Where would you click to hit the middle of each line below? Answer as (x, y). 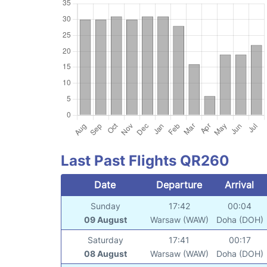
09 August (105, 219)
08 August (105, 253)
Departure (179, 184)
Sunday (105, 206)
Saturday (105, 240)
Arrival (240, 184)
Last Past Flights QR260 (145, 160)
